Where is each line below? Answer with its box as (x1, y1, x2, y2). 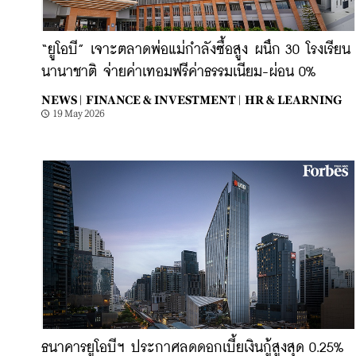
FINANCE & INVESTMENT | (86, 93, 241, 106)
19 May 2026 (53, 108, 105, 119)
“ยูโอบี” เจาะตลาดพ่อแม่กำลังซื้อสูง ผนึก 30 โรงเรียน (41, 43, 350, 57)
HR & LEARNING (245, 93, 342, 106)
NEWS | (41, 93, 82, 106)
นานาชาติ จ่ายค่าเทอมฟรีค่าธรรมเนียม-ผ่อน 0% (41, 65, 315, 79)
